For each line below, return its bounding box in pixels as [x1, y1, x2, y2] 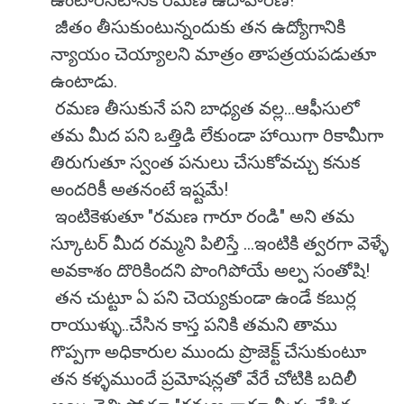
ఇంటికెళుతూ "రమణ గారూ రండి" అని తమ [50, 206, 354, 227]
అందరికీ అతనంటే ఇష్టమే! [50, 179, 233, 200]
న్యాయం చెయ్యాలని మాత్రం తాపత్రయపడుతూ [50, 43, 376, 65]
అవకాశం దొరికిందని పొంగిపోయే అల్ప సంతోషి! [50, 260, 374, 281]
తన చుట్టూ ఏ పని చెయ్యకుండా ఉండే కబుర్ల [50, 287, 356, 308]
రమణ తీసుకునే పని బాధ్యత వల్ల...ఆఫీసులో [50, 97, 360, 119]
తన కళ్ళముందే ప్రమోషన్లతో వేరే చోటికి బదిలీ [50, 368, 357, 390]
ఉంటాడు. [50, 70, 122, 92]
